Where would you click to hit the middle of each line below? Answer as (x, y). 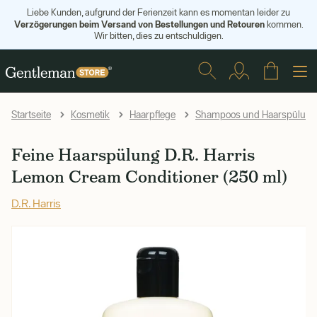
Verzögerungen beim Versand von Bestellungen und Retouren (139, 24)
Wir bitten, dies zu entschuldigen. (158, 36)
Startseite (31, 115)
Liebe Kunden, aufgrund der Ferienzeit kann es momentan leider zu (158, 12)
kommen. (284, 24)
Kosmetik (90, 115)
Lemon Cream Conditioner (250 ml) (149, 177)
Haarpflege (152, 115)
